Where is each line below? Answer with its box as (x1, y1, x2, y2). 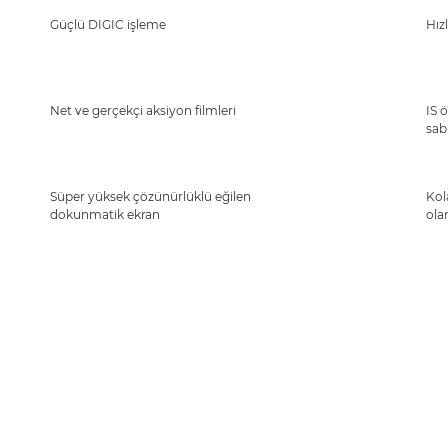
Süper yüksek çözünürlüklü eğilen (50, 189, 252, 204)
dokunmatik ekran (50, 207, 161, 222)
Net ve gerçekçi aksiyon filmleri (50, 103, 237, 118)
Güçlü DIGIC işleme (50, 17, 167, 32)
